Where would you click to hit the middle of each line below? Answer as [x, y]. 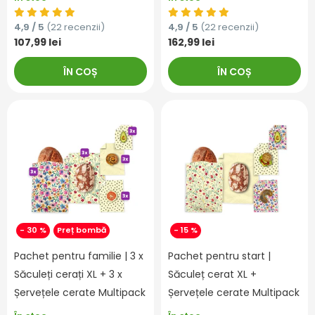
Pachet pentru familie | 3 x [79, 256]
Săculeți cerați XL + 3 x [68, 275]
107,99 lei [38, 43]
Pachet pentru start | [219, 256]
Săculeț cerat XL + [212, 275]
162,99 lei [191, 43]
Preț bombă [81, 230]
